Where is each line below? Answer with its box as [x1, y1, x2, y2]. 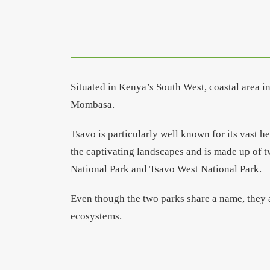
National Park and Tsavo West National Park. [71, 163, 262, 175]
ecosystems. [71, 210, 122, 222]
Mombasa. [71, 99, 115, 110]
